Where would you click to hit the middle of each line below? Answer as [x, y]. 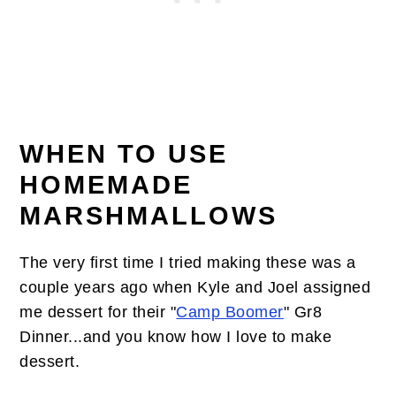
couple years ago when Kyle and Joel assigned [195, 287]
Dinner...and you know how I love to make [176, 337]
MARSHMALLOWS [149, 216]
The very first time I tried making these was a [188, 263]
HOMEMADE [107, 185]
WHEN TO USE [124, 154]
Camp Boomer [230, 312]
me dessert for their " [98, 312]
